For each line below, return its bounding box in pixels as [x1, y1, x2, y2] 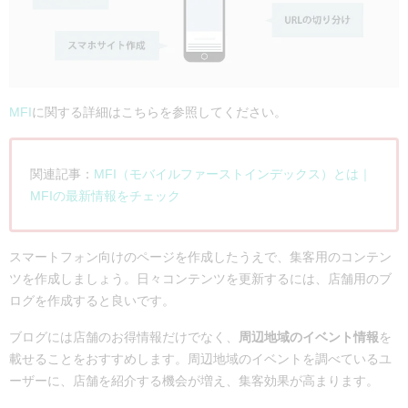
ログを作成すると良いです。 [9, 293, 175, 309]
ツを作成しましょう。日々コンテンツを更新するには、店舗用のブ [9, 271, 392, 287]
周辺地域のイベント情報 [239, 329, 379, 344]
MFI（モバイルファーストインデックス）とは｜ [93, 166, 372, 181]
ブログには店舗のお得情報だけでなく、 [9, 329, 239, 344]
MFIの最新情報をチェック [29, 188, 180, 203]
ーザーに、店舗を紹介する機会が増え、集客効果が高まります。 [9, 372, 379, 388]
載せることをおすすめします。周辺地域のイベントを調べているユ [9, 351, 392, 366]
